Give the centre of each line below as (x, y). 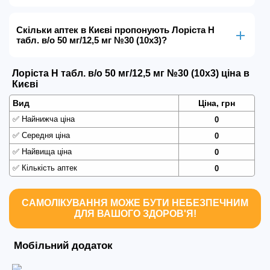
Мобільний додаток (63, 246)
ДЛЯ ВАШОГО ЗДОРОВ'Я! (135, 214)
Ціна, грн (216, 103)
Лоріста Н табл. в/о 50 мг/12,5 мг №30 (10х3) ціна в (131, 73)
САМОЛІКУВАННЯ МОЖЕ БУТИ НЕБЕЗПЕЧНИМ (135, 203)
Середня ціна (45, 135)
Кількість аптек (48, 168)
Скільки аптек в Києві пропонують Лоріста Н (115, 30)
